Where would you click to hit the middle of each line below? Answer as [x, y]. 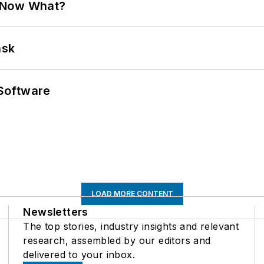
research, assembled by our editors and [117, 241]
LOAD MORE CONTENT [132, 194]
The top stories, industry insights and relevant [131, 227]
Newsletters [56, 212]
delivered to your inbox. [79, 255]
